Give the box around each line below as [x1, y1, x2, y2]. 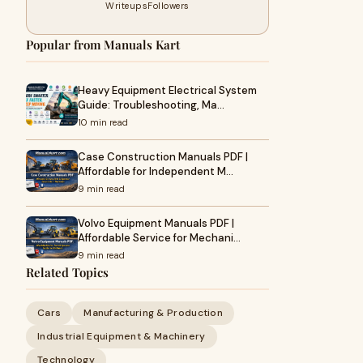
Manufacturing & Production [83, 306, 224, 319]
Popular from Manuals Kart [26, 36, 180, 53]
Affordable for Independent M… [78, 164, 233, 178]
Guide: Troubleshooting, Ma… [78, 98, 224, 112]
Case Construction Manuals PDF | [78, 150, 248, 164]
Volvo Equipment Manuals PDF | [78, 216, 234, 230]
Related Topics [26, 264, 109, 280]
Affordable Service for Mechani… [78, 231, 241, 245]
